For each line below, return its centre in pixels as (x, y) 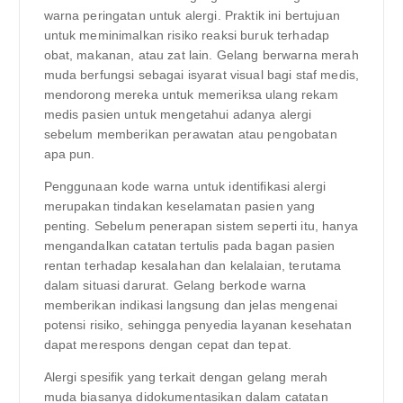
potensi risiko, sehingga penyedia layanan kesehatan (197, 324)
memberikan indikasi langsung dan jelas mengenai (191, 304)
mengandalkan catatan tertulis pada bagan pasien (189, 245)
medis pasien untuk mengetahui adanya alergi (178, 114)
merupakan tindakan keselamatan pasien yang (179, 206)
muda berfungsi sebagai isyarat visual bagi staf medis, (201, 74)
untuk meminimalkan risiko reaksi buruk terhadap (187, 35)
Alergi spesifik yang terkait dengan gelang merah (186, 376)
